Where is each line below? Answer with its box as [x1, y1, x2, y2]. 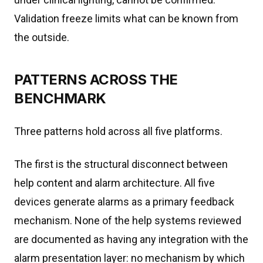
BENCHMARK [14, 90, 106, 107]
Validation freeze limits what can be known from [14, 12, 238, 25]
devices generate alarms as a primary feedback [14, 195, 234, 208]
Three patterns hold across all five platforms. [14, 125, 222, 137]
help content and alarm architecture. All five [14, 177, 215, 189]
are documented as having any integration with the [14, 233, 248, 245]
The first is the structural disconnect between [14, 158, 228, 170]
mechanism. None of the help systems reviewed [14, 214, 241, 227]
